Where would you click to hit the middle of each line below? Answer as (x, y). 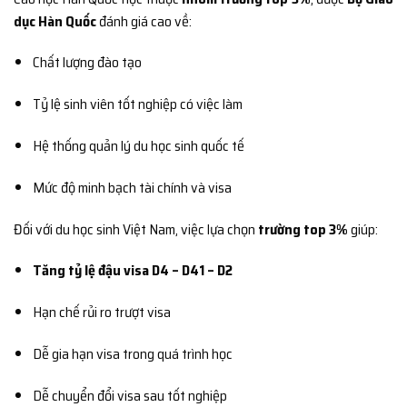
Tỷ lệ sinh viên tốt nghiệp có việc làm (137, 104)
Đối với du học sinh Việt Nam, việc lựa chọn (136, 229)
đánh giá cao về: (144, 21)
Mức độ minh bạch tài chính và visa (132, 187)
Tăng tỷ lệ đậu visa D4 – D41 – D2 (132, 271)
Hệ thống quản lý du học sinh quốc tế (138, 145)
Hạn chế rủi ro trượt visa (101, 313)
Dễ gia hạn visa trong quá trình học (132, 353)
